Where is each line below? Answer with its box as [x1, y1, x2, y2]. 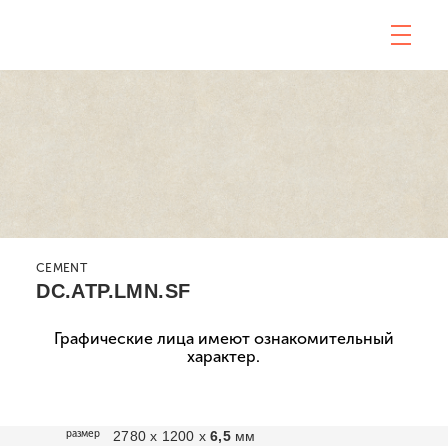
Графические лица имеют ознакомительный [53, 329, 394, 348]
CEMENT [36, 261, 87, 275]
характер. [187, 347, 261, 366]
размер [65, 428, 101, 440]
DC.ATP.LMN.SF [36, 280, 191, 302]
